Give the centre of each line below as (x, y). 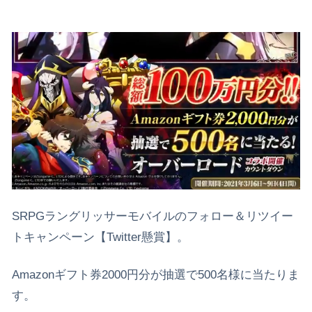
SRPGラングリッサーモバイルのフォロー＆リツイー (153, 216)
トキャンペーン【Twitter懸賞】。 (100, 237)
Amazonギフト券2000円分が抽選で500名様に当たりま (156, 274)
